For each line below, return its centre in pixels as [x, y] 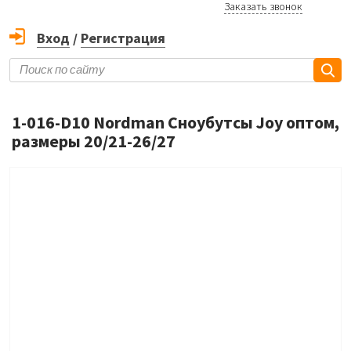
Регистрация [123, 38]
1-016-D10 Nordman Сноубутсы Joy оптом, [175, 123]
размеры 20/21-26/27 [94, 141]
